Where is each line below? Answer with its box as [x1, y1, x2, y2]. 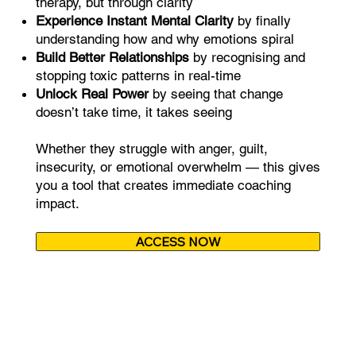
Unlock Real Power [35, 86, 149, 103]
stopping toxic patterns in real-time [35, 68, 241, 84]
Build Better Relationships [35, 49, 189, 66]
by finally [233, 13, 291, 29]
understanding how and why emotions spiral [35, 31, 294, 48]
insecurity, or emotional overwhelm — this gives [35, 159, 320, 176]
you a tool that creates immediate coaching [35, 177, 291, 194]
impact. [35, 195, 79, 212]
